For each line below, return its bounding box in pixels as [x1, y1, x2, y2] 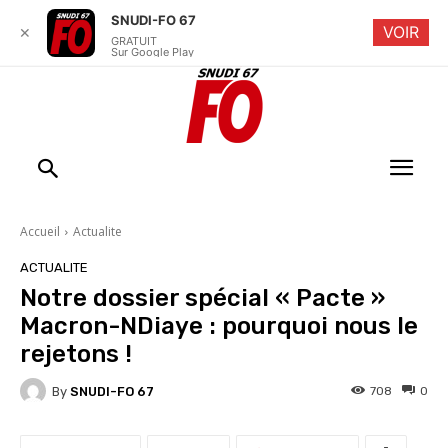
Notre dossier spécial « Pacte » [20, 284, 385, 312]
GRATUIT [111, 34, 157, 48]
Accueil [20, 223, 60, 240]
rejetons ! [20, 340, 132, 368]
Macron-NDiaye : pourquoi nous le [20, 312, 418, 340]
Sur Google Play [111, 45, 194, 59]
